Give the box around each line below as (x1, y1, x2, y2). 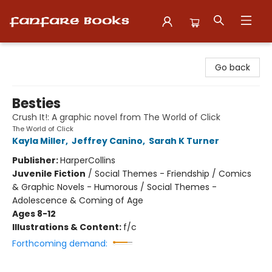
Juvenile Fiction (12, 168, 86, 180)
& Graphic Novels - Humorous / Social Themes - (12, 181, 217, 193)
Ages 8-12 (12, 208, 56, 220)
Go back (215, 61, 250, 73)
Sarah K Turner (149, 135, 219, 147)
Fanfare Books (9, 48, 69, 60)
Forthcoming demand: (12, 237, 107, 250)
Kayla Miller (12, 135, 66, 147)
